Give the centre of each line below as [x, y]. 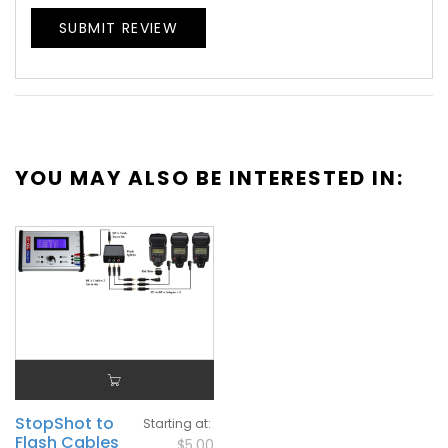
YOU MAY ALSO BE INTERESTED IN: [209, 177]
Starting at [175, 424]
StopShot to [64, 424]
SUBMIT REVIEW [119, 27]
